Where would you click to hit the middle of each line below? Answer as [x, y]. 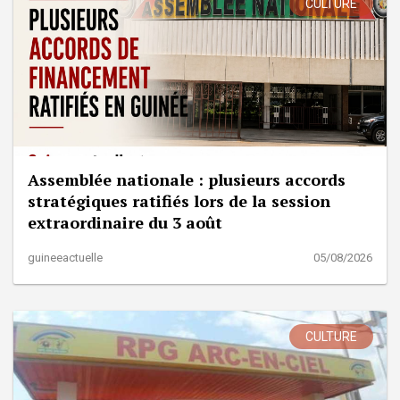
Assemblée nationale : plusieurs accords [187, 180]
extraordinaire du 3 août [125, 223]
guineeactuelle [65, 258]
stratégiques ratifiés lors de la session [179, 201]
